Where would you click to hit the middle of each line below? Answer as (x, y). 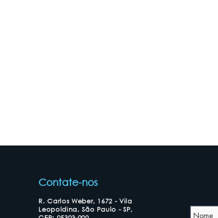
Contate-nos (68, 182)
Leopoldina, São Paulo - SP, (86, 209)
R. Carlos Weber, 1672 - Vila (85, 201)
